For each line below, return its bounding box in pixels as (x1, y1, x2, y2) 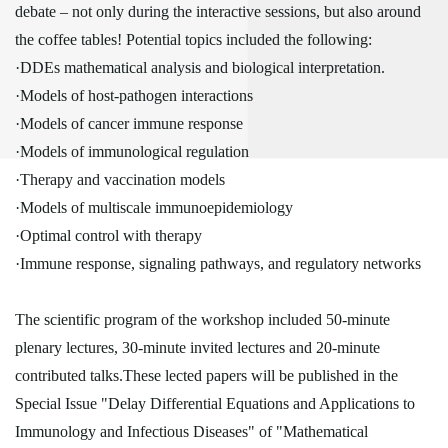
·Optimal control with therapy (15, 226, 202, 244)
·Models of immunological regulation (15, 142, 249, 160)
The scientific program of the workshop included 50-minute (15, 310, 390, 328)
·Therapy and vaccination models (15, 170, 225, 188)
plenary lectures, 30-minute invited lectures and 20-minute (15, 338, 380, 356)
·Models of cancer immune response (15, 114, 243, 132)
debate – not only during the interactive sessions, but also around (15, 2, 421, 20)
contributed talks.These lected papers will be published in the (15, 366, 398, 384)
